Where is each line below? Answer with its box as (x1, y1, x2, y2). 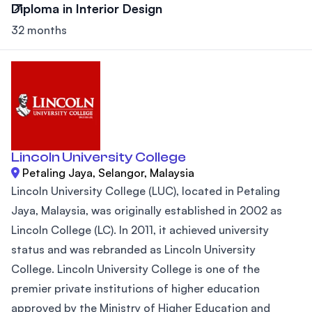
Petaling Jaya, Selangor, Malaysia (22, 166, 194, 180)
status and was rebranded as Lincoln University (11, 242, 256, 257)
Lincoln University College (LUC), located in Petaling (11, 184, 280, 198)
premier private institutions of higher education (11, 281, 260, 296)
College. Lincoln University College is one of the (11, 262, 260, 276)
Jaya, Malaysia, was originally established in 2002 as (11, 203, 282, 218)
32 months (11, 23, 67, 38)
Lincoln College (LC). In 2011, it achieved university (11, 223, 269, 237)
